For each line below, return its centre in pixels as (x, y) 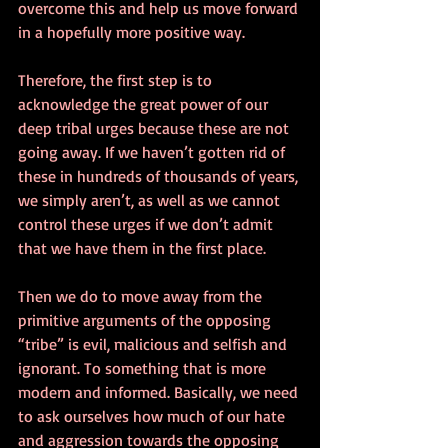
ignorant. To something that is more (144, 367)
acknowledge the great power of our (145, 103)
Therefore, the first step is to (117, 79)
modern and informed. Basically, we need (160, 391)
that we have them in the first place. (142, 247)
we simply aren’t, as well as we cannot (151, 199)
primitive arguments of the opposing (146, 319)
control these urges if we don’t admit (147, 223)
